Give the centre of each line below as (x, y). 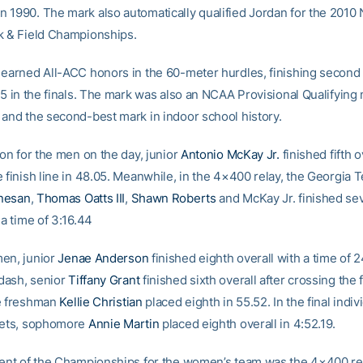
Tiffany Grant (104, 280)
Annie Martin (124, 324)
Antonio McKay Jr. (230, 154)
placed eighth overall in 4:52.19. (248, 324)
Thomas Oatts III (81, 198)
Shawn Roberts (173, 198)
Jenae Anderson (103, 258)
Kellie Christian (101, 302)
